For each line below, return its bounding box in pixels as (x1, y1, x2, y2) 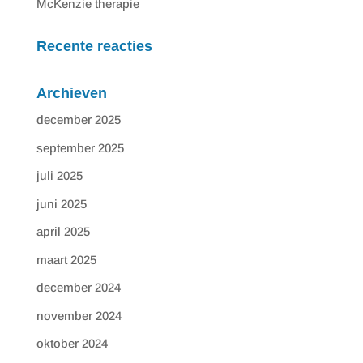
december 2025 (36, 113, 121, 127)
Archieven (36, 85, 107, 102)
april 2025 (36, 224, 90, 239)
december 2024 (36, 280, 121, 295)
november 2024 (36, 308, 122, 322)
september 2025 (36, 140, 124, 155)
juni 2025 (36, 196, 87, 211)
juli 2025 (36, 169, 83, 183)
